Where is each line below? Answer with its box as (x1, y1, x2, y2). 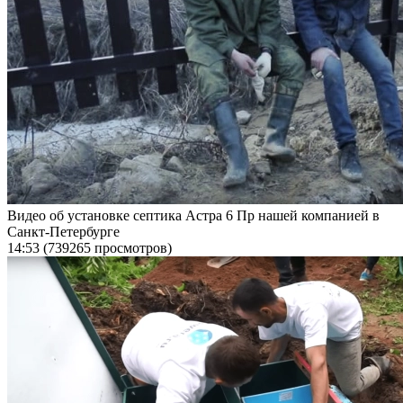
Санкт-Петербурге (7, 223, 120, 239)
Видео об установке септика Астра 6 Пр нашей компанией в (7, 207, 380, 223)
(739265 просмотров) (43, 239, 172, 255)
